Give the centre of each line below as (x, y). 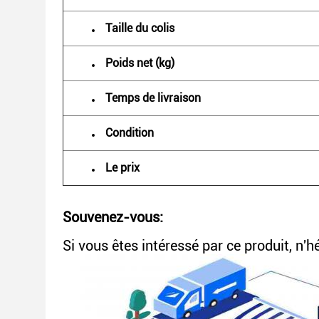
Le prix (122, 168)
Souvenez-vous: (113, 217)
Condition (130, 133)
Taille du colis (140, 28)
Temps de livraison (153, 98)
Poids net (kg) (140, 63)
